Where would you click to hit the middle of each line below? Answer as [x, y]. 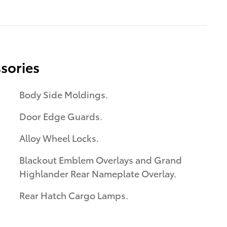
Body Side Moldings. [64, 94]
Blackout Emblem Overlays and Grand [101, 160]
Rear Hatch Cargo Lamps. [74, 195]
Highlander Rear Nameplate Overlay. [98, 173]
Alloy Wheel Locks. [59, 138]
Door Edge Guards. [61, 116]
